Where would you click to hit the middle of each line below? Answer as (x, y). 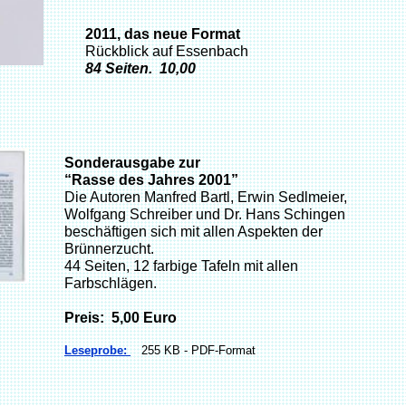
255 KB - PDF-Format (198, 350)
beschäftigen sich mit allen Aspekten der (193, 232)
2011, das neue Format (163, 34)
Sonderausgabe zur (132, 163)
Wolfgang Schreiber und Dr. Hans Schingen (205, 214)
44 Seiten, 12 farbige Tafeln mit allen (181, 266)
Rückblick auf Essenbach (167, 51)
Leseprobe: (97, 350)
